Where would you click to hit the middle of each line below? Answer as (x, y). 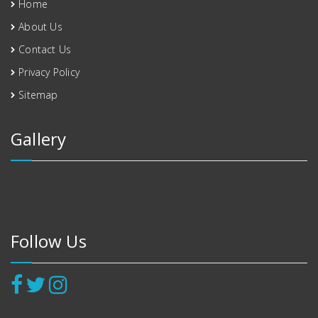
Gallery (39, 139)
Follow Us (49, 241)
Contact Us (45, 49)
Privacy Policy (49, 72)
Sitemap (38, 95)
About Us (40, 27)
